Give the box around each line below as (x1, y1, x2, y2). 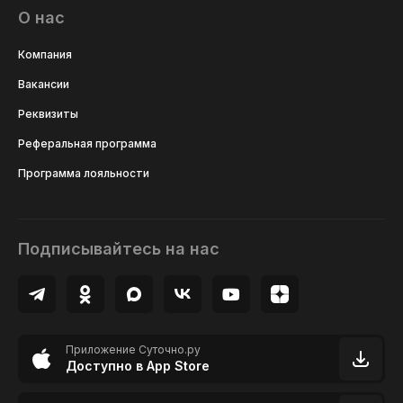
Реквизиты (18, 107, 78, 121)
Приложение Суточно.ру (66, 343, 201, 357)
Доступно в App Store (66, 358, 210, 374)
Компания (18, 48, 72, 62)
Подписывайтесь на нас (18, 238, 219, 258)
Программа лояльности (18, 166, 149, 181)
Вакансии (18, 77, 69, 92)
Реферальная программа (18, 137, 157, 151)
